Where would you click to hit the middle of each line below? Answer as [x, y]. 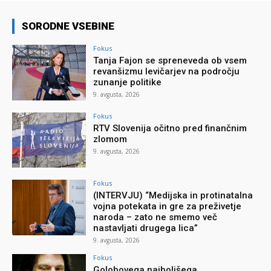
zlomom [110, 139]
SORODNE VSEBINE [68, 26]
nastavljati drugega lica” [146, 228]
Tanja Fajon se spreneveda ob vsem [170, 60]
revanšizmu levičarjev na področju [167, 71]
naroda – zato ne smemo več [155, 217]
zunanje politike [128, 82]
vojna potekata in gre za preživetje [168, 207]
